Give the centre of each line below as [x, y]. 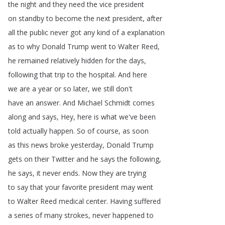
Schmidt [118, 103]
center [96, 201]
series [24, 215]
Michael [90, 103]
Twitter [63, 159]
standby [31, 18]
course [107, 131]
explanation [146, 32]
